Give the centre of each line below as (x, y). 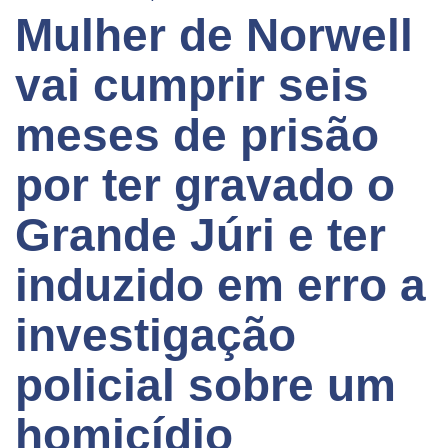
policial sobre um (205, 384)
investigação (155, 334)
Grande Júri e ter (200, 234)
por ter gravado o (205, 184)
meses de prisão (197, 134)
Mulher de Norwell (214, 34)
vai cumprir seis (192, 84)
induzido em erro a (220, 284)
